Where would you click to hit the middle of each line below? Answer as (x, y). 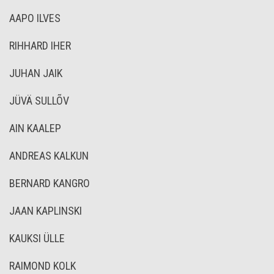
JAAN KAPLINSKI (46, 211)
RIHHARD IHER (40, 46)
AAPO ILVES (35, 18)
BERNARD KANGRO (50, 183)
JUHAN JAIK (36, 73)
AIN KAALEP (35, 128)
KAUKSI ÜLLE (37, 238)
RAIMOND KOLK (43, 266)
